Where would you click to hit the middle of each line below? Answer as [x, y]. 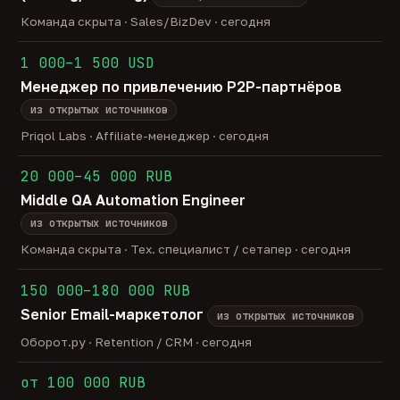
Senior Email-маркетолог [114, 315]
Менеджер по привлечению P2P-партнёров [182, 86]
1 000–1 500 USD [88, 62]
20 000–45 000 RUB [97, 177]
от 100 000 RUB [83, 383]
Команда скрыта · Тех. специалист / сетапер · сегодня [186, 250]
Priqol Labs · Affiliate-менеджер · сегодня [145, 135]
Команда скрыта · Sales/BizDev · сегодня [146, 22]
